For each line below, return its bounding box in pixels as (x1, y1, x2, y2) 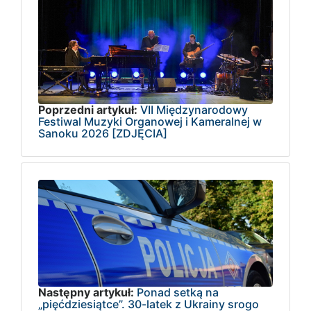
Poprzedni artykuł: (38, 103, 137, 117)
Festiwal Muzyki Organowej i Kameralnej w (38, 115, 262, 129)
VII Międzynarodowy (140, 103, 248, 117)
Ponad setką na (137, 285, 219, 299)
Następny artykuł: (38, 285, 134, 299)
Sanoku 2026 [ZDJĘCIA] (38, 126, 167, 141)
